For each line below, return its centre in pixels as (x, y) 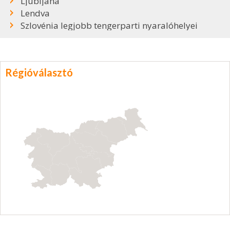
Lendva (35, 13)
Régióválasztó (39, 72)
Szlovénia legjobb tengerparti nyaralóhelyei (109, 25)
